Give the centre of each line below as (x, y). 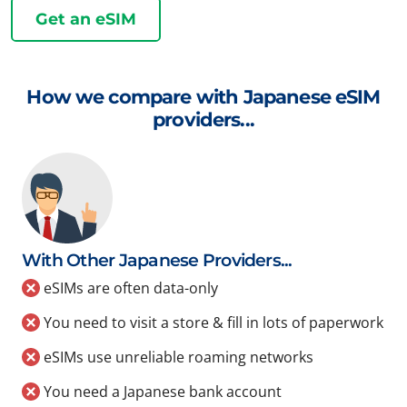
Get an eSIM (86, 19)
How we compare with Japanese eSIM (203, 97)
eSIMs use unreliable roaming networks (177, 357)
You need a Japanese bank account (161, 392)
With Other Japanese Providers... (157, 261)
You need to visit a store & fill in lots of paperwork (212, 323)
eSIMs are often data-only (129, 288)
